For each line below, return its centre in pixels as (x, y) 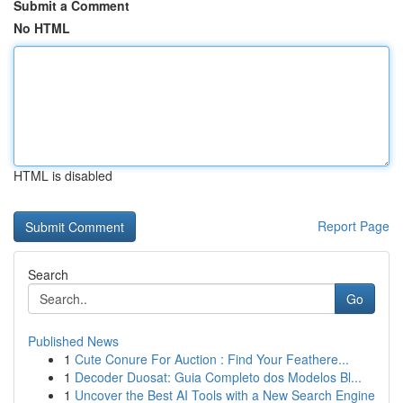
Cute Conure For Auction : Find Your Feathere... (212, 359)
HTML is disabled (63, 175)
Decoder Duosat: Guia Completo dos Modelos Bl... (218, 377)
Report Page (354, 226)
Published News (73, 341)
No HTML (42, 28)
